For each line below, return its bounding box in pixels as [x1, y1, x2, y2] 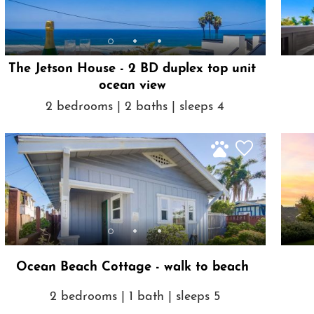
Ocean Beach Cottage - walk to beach [15, 261, 249, 275]
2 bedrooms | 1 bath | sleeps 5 [50, 289, 221, 303]
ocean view [98, 79, 166, 93]
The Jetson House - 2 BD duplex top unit [8, 62, 257, 76]
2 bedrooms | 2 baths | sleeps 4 [46, 100, 225, 114]
